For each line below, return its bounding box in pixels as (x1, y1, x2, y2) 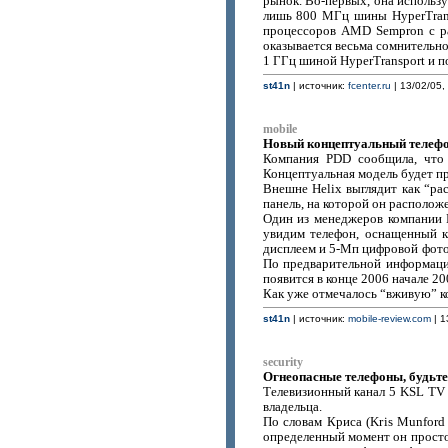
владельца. (262, 400, 322, 414)
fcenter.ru (347, 80, 391, 91)
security (262, 356, 303, 369)
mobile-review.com (347, 313, 431, 324)
